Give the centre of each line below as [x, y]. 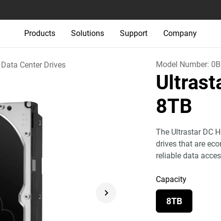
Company [180, 33]
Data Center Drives [33, 65]
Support [134, 33]
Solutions [88, 33]
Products [40, 33]
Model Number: [184, 64]
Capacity [171, 179]
